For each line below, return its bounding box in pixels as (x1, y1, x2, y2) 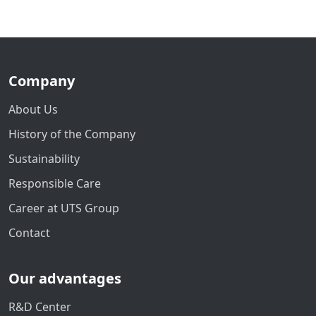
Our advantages (8, 269, 121, 288)
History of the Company (8, 126, 135, 142)
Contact (8, 225, 50, 241)
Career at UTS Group (8, 200, 119, 217)
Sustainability (8, 151, 80, 167)
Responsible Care (8, 176, 101, 192)
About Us (8, 102, 58, 118)
